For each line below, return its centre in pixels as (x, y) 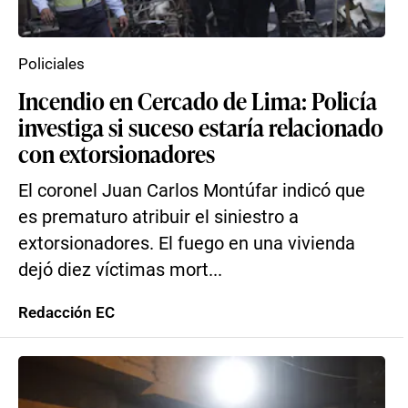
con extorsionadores (117, 153)
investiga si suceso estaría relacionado (201, 127)
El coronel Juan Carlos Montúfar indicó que (192, 191)
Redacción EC (66, 312)
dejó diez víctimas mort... (120, 270)
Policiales (51, 64)
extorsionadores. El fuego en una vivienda (187, 244)
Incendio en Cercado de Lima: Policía (198, 100)
